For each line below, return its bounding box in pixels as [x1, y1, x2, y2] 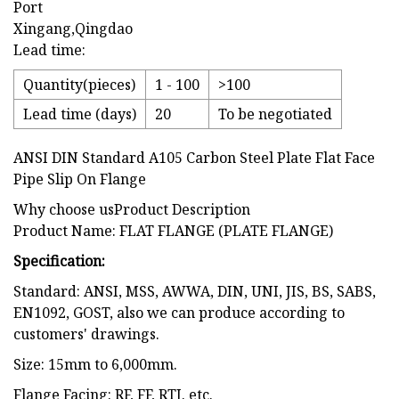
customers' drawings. [13, 324, 159, 345]
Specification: [13, 251, 105, 272]
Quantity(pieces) [23, 75, 135, 95]
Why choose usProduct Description [13, 199, 250, 220]
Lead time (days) [23, 104, 136, 125]
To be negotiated [218, 104, 332, 125]
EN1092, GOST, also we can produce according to [13, 303, 345, 323]
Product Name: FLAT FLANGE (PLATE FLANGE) [13, 221, 333, 241]
